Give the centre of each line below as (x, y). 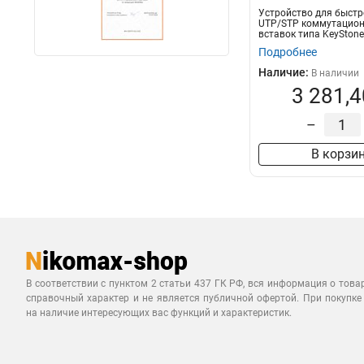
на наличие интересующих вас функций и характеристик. (159, 313)
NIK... (270, 45)
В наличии (335, 73)
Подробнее (288, 52)
